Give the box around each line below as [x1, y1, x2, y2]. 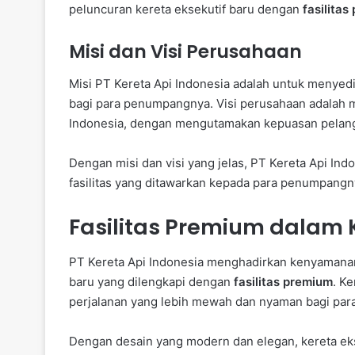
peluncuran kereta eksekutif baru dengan [69, 2, 303, 17]
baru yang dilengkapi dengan [69, 274, 234, 290]
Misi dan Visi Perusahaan [69, 39, 302, 65]
